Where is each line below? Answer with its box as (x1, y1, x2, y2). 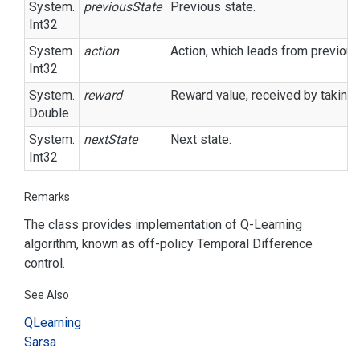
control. (24, 256, 65, 271)
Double (29, 105, 69, 121)
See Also (24, 288, 69, 301)
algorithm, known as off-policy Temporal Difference (24, 236, 313, 252)
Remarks (24, 190, 70, 203)
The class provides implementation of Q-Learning (24, 217, 302, 232)
